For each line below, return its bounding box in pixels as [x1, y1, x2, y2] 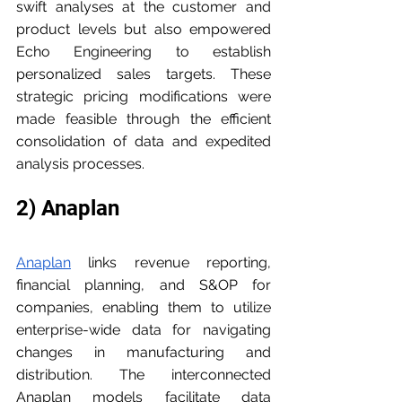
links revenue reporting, [71, 254, 271, 272]
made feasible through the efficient [16, 110, 271, 128]
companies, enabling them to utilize [16, 299, 271, 317]
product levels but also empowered [16, 21, 271, 39]
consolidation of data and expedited [16, 133, 271, 151]
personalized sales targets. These [16, 66, 271, 83]
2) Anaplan [16, 196, 119, 222]
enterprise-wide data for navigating [16, 321, 271, 339]
